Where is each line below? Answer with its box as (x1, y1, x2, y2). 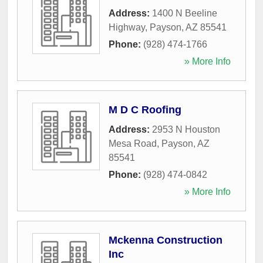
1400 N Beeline (152, 8, 217, 18)
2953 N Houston (152, 124, 220, 134)
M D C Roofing (109, 103, 181, 116)
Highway (109, 22, 145, 32)
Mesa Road (109, 138, 157, 149)
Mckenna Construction (109, 234, 222, 246)
